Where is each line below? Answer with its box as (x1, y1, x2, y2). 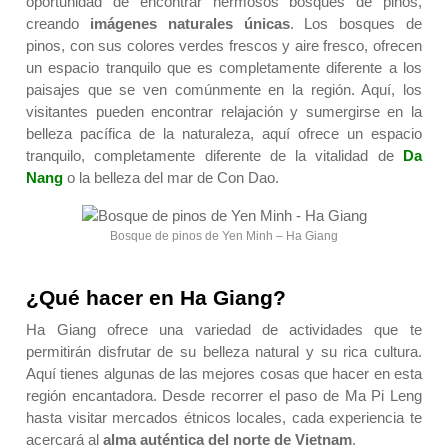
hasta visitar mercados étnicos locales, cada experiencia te (26, 409, 422, 427)
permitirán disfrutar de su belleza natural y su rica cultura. (26, 343, 422, 361)
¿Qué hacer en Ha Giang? (26, 286, 287, 310)
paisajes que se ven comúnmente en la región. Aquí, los (26, 81, 422, 99)
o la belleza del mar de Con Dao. (63, 169, 280, 187)
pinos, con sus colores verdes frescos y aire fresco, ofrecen (26, 37, 422, 55)
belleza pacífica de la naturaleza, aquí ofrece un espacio (26, 125, 422, 143)
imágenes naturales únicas (79, 15, 290, 33)
